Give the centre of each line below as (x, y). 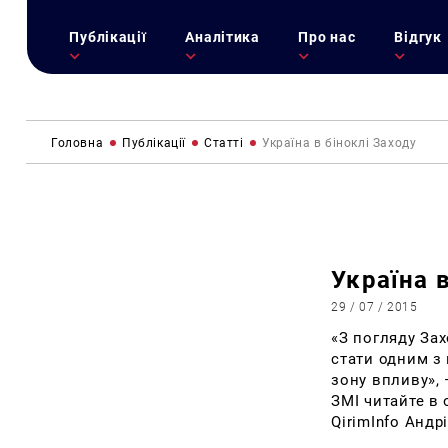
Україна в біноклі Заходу (339, 142)
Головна (77, 142)
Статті (224, 142)
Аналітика (222, 37)
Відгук (418, 37)
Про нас (327, 37)
